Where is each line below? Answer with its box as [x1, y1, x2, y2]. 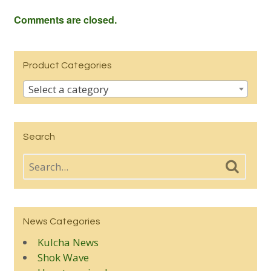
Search [22, 131, 55, 142]
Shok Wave [37, 250, 89, 265]
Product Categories [22, 60, 112, 70]
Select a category [28, 82, 109, 96]
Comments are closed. [13, 12, 117, 27]
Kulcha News [37, 235, 99, 250]
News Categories [22, 216, 100, 226]
